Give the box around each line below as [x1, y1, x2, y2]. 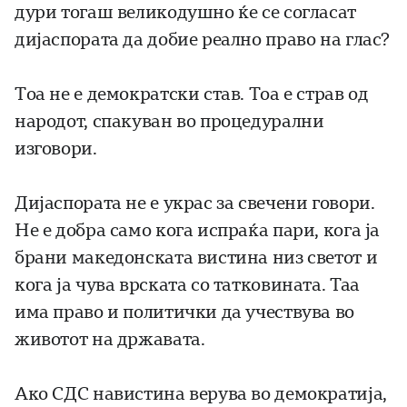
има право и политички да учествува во [15, 302, 354, 323]
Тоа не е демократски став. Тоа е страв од [15, 84, 369, 105]
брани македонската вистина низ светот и [15, 247, 378, 269]
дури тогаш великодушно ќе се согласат [15, 2, 356, 24]
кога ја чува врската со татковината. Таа [15, 274, 360, 296]
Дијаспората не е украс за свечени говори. [15, 193, 375, 214]
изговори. [15, 138, 97, 160]
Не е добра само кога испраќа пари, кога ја [15, 220, 381, 242]
